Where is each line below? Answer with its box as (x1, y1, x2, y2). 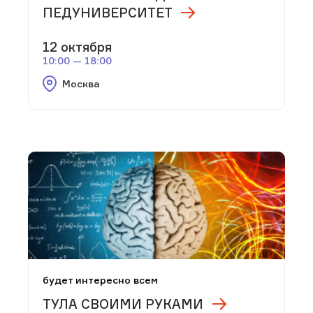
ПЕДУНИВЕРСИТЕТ (43, 5, 172, 21)
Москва (61, 78, 100, 90)
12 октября (43, 39, 112, 55)
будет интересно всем (43, 274, 158, 286)
